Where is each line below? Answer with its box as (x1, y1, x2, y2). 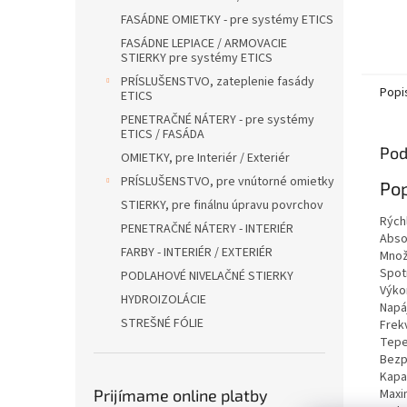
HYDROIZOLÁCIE (121, 291, 206, 309)
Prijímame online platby (94, 385, 268, 405)
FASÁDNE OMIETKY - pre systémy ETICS (121, 11, 333, 29)
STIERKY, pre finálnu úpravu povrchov (121, 196, 323, 214)
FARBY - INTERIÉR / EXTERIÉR (121, 243, 273, 262)
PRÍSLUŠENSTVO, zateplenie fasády (121, 73, 314, 91)
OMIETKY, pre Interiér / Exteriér (121, 149, 290, 167)
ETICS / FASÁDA (121, 125, 204, 144)
